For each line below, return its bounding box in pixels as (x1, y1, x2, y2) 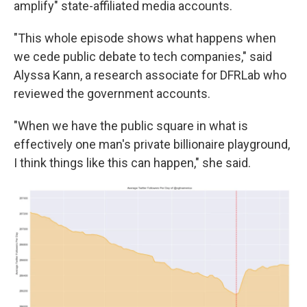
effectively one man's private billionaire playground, (14, 136, 290, 151)
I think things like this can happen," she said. (14, 155, 251, 170)
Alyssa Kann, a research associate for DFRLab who (14, 67, 286, 82)
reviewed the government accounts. (14, 86, 210, 101)
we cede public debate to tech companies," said (14, 49, 272, 64)
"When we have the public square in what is (14, 118, 248, 133)
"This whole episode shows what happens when (14, 30, 276, 45)
